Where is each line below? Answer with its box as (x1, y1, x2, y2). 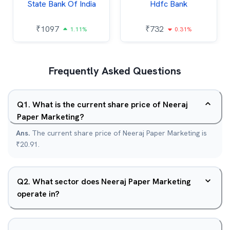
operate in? (17, 188, 60, 199)
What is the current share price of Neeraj (32, 99, 188, 110)
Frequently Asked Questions (49, 64, 181, 78)
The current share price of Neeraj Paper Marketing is (32, 128, 207, 138)
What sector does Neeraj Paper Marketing (32, 176, 191, 187)
